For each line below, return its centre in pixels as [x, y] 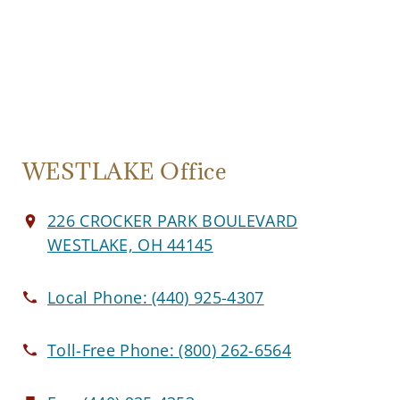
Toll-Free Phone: [113, 350]
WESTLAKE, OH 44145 [130, 245]
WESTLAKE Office [125, 171]
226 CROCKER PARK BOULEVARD [173, 221]
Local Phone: [100, 298]
